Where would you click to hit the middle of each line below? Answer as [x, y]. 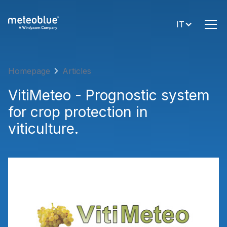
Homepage [29, 71]
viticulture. [43, 129]
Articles [77, 71]
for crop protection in [78, 112]
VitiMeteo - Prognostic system [109, 95]
